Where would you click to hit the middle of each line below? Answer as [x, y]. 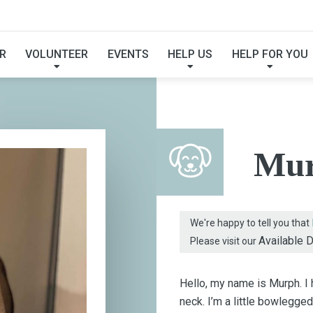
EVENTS [128, 54]
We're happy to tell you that [250, 223]
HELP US [190, 54]
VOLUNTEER [57, 54]
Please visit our [224, 241]
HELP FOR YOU [270, 54]
